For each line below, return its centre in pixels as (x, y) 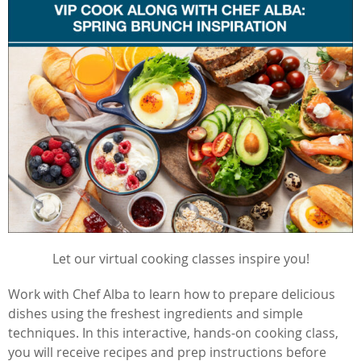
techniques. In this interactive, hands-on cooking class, (173, 332)
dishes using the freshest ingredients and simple (156, 313)
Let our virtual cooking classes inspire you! (180, 258)
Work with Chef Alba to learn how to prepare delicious (172, 294)
